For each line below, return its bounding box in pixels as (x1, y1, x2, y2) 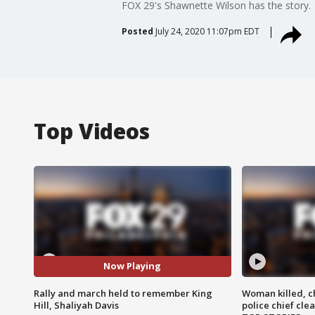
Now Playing (103, 259, 162, 273)
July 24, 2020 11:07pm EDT (155, 25, 259, 37)
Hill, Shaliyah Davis (34, 298, 119, 311)
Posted (121, 25, 153, 37)
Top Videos (34, 116, 150, 146)
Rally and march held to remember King (34, 286, 212, 300)
